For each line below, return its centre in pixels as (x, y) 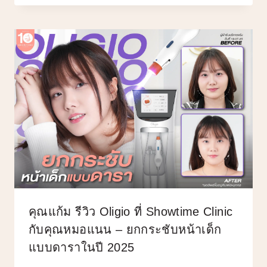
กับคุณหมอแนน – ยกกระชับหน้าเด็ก (125, 229)
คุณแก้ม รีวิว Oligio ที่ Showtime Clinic (131, 211)
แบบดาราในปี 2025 (82, 247)
